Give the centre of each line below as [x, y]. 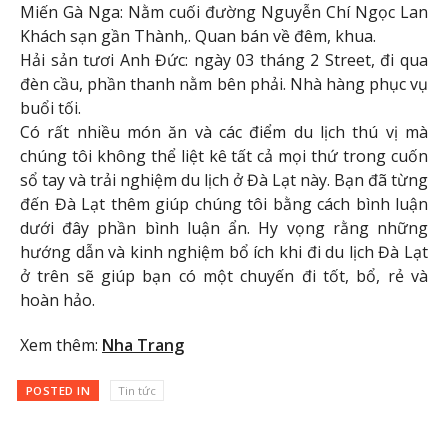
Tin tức [136, 390]
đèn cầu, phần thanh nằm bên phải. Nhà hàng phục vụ [224, 84]
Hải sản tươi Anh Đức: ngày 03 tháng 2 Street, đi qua [224, 60]
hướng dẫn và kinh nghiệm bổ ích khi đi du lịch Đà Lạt [224, 252]
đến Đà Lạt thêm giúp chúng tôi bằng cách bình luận [224, 204]
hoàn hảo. [57, 300]
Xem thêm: [61, 345]
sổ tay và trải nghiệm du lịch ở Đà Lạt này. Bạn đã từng [224, 180]
